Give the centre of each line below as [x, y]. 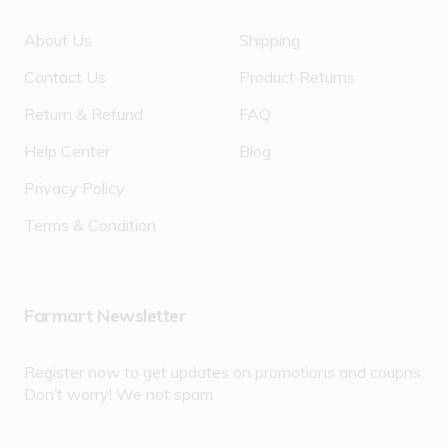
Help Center [67, 150]
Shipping [269, 39]
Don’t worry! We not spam [118, 393]
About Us [58, 39]
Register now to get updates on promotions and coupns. [224, 371]
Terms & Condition [90, 224]
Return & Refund [83, 113]
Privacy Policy [74, 187]
